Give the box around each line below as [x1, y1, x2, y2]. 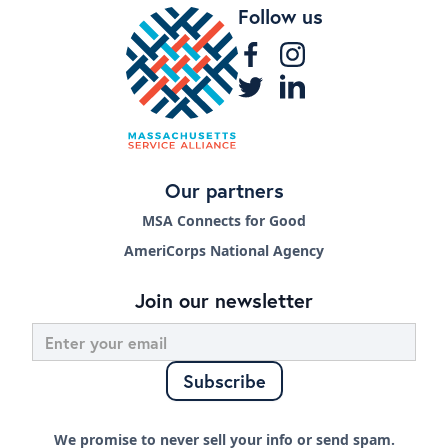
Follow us [237, 3, 323, 31]
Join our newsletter [135, 287, 313, 315]
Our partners [164, 177, 284, 205]
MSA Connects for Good [142, 211, 306, 231]
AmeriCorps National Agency [124, 241, 324, 261]
